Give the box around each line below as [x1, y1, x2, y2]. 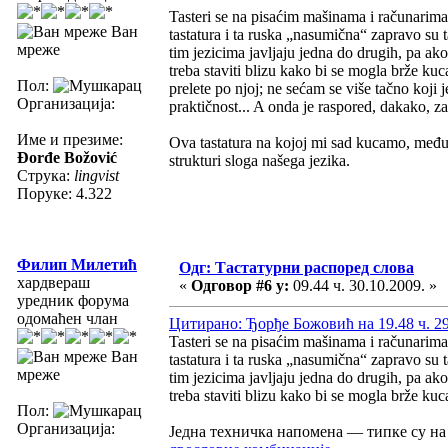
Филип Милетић [17, 255, 137, 273]
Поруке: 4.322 [17, 184, 112, 202]
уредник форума [17, 291, 129, 309]
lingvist [74, 166, 119, 184]
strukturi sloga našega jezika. [169, 151, 350, 169]
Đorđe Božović [17, 148, 117, 166]
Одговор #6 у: [191, 276, 289, 294]
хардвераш [17, 273, 90, 291]
